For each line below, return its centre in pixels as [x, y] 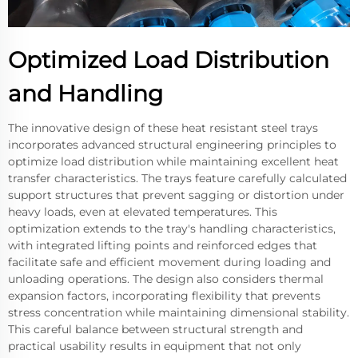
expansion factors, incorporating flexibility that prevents [164, 296]
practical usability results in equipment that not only [155, 346]
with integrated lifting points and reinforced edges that [163, 246]
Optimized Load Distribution [169, 60]
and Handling [86, 94]
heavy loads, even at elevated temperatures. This [143, 212]
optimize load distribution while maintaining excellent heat [173, 162]
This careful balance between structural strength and [155, 330]
